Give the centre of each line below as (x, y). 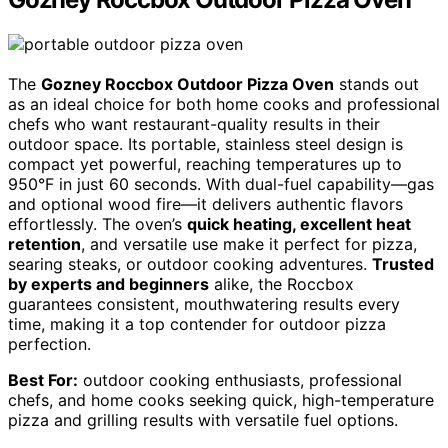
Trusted (403, 263)
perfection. (49, 343)
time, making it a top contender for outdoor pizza (197, 323)
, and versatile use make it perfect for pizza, (249, 243)
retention (44, 243)
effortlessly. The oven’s (97, 223)
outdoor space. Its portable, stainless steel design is (205, 143)
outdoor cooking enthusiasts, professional (240, 379)
